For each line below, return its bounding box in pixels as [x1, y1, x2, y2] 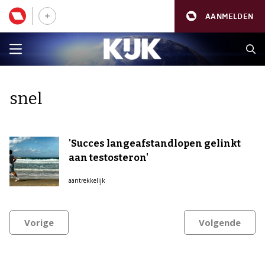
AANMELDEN [205, 11, 253, 21]
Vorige [24, 216, 54, 228]
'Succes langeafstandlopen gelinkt [69, 138, 241, 149]
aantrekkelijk [69, 176, 105, 185]
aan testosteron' [69, 152, 148, 163]
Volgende [199, 216, 241, 228]
